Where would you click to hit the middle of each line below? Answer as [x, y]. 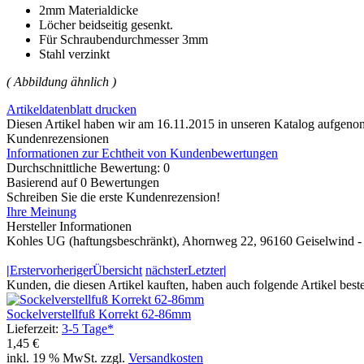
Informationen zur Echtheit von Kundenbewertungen [142, 154]
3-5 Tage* [88, 329]
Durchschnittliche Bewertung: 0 [88, 168]
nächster [167, 271]
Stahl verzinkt [74, 54]
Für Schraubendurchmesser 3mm [123, 40]
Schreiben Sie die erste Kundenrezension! [113, 197]
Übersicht [117, 271]
